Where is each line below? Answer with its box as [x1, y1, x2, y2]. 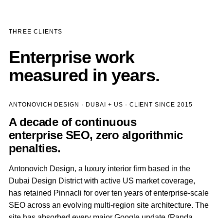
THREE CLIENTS [8, 28, 63, 35]
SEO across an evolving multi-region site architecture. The [8, 201, 209, 209]
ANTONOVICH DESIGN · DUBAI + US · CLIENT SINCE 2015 [8, 101, 193, 108]
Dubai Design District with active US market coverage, [8, 177, 195, 185]
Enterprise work [8, 47, 135, 67]
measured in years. [8, 65, 160, 85]
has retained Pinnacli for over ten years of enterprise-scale [8, 189, 209, 197]
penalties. [8, 142, 61, 155]
